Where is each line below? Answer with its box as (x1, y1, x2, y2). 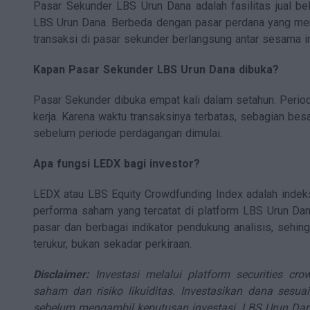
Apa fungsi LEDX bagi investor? (33, 157, 200, 171)
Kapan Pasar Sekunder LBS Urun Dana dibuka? (33, 63, 279, 77)
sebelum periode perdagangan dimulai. (33, 127, 222, 140)
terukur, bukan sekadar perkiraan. (33, 237, 192, 251)
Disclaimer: (33, 268, 89, 282)
